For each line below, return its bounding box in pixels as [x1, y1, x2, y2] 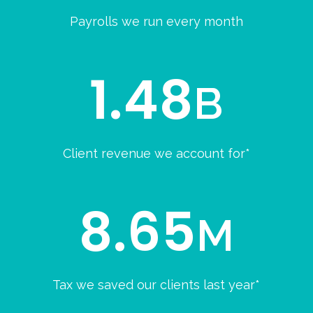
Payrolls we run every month [69, 14, 243, 29]
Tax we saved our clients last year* [52, 277, 261, 293]
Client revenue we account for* [62, 145, 250, 161]
